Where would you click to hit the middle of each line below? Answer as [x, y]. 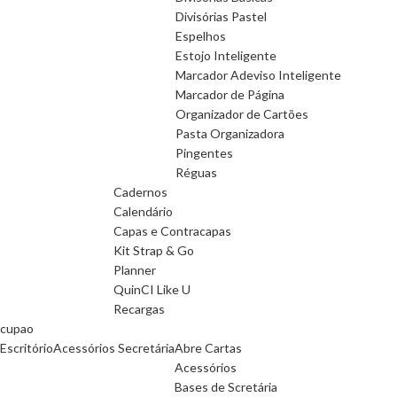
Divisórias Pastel [221, 16]
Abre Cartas [208, 348]
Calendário [143, 211]
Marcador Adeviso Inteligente [258, 75]
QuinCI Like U [152, 289]
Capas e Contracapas [172, 231]
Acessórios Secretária [114, 348]
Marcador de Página [230, 94]
